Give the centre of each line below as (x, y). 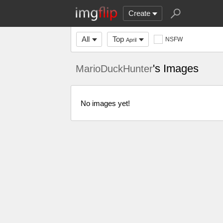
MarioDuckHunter (114, 69)
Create (139, 13)
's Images (176, 68)
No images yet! (105, 103)
